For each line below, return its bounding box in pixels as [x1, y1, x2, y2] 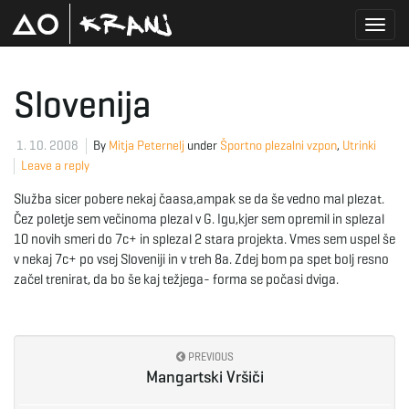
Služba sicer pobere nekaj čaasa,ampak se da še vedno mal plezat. [14, 191, 384, 207]
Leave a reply [21, 158, 89, 173]
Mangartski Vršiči [145, 367, 264, 387]
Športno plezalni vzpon [220, 138, 337, 153]
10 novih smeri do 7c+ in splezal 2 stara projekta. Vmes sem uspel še [14, 231, 395, 247]
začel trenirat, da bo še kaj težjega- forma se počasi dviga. [14, 271, 339, 288]
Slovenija [14, 81, 151, 127]
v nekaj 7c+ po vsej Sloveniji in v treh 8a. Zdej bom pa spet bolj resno [14, 251, 389, 267]
